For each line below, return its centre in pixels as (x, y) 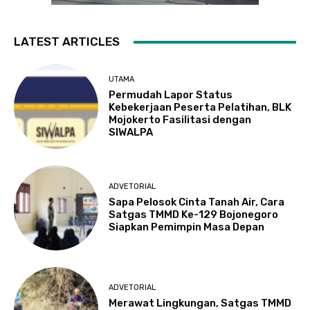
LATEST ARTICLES (67, 42)
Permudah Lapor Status (171, 94)
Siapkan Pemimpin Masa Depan (187, 227)
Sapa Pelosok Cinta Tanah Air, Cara (197, 202)
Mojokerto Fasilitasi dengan (180, 119)
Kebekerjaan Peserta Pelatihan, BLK (200, 107)
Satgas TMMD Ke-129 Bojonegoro (194, 215)
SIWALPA (131, 132)
